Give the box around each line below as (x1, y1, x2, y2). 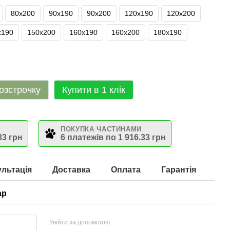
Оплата (111, 165, 141, 174)
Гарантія (161, 165, 196, 174)
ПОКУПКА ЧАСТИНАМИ (61, 125, 142, 133)
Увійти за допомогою (49, 218, 110, 226)
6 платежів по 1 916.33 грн (61, 132, 166, 142)
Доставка (52, 165, 90, 174)
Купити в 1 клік (62, 85, 125, 95)
